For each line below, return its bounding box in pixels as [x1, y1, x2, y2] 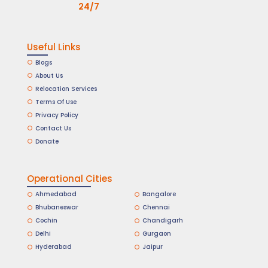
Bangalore [142, 190, 176, 199]
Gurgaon [142, 229, 171, 239]
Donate [35, 136, 59, 146]
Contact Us [35, 123, 71, 133]
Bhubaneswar [35, 203, 78, 212]
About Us [35, 71, 63, 80]
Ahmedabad [35, 190, 77, 199]
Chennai [142, 203, 170, 212]
